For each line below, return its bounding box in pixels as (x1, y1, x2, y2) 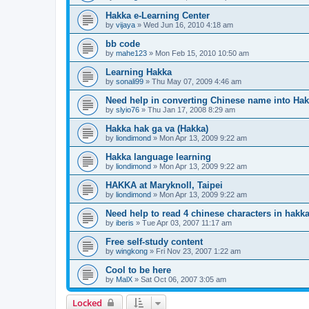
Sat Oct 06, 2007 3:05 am (141, 275, 226, 283)
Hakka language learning (106, 151, 211, 162)
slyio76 (116, 105, 139, 114)
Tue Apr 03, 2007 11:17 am (142, 218, 232, 227)
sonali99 (116, 77, 143, 86)
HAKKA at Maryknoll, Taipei (106, 179, 223, 190)
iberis (116, 218, 134, 227)
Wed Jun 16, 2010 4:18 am (143, 20, 233, 29)
